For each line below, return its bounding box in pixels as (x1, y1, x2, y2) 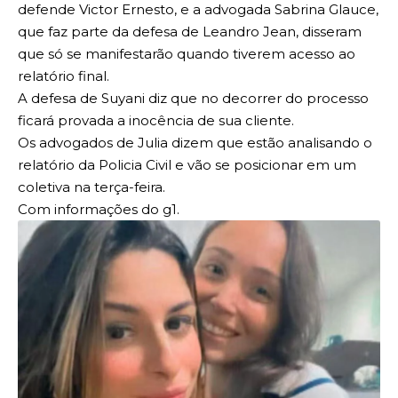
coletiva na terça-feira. (18, 179, 165, 196)
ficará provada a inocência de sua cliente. (18, 112, 294, 130)
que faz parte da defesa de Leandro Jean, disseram (18, 23, 362, 41)
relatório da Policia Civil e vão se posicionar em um (18, 156, 356, 174)
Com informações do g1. (18, 201, 179, 219)
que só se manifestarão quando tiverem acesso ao (18, 45, 355, 63)
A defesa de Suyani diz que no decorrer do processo (18, 90, 369, 107)
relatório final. (18, 68, 109, 85)
